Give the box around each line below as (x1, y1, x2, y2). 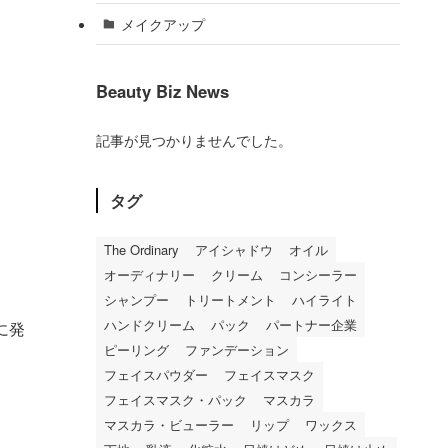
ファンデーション (185, 340, 289, 360)
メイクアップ (120, 13, 205, 34)
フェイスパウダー (104, 365, 208, 385)
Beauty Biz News (96, 79, 229, 103)
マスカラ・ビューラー (104, 415, 234, 435)
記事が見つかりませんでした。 (96, 130, 292, 151)
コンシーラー (279, 265, 357, 285)
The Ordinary (104, 240, 179, 260)
